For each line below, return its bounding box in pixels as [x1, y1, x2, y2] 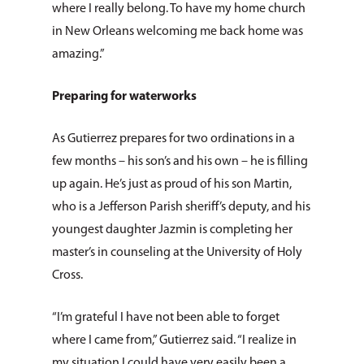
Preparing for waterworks [52, 90, 199, 103]
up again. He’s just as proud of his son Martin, [52, 178, 292, 191]
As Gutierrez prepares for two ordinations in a [52, 132, 295, 145]
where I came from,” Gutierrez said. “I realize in [52, 334, 297, 347]
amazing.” [52, 48, 105, 61]
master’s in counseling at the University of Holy [52, 246, 302, 259]
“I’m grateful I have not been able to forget [52, 311, 279, 324]
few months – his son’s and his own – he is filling [52, 155, 308, 168]
